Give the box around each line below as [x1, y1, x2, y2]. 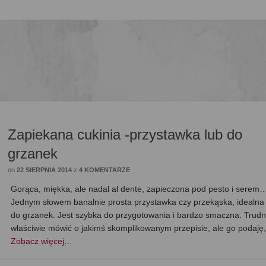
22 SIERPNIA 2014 [17, 166, 72, 174]
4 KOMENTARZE [79, 166, 131, 174]
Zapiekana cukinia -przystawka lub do [8, 126, 243, 143]
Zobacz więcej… [11, 236, 73, 246]
